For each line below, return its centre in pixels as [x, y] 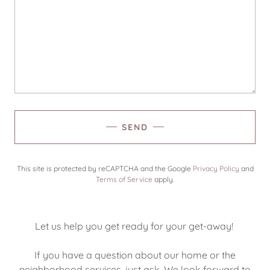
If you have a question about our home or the [135, 255]
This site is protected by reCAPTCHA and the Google [105, 168]
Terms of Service [124, 179]
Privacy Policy [216, 168]
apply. [163, 179]
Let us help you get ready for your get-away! [135, 226]
